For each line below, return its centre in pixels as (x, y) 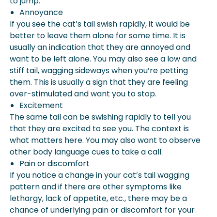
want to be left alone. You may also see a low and (103, 59)
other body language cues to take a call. (86, 152)
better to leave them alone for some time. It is (98, 36)
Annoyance (41, 12)
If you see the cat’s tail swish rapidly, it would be (100, 24)
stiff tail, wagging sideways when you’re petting (99, 70)
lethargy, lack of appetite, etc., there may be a (98, 198)
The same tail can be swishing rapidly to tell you (100, 117)
